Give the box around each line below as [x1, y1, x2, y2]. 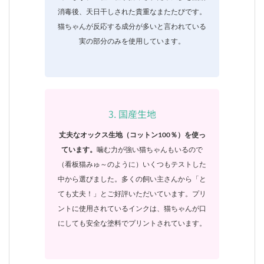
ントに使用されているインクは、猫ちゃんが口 [58, 203, 206, 213]
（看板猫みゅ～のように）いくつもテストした [58, 159, 206, 169]
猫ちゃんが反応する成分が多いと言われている [58, 22, 206, 31]
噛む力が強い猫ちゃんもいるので [97, 144, 203, 154]
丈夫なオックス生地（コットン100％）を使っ [58, 130, 206, 139]
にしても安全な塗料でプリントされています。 [58, 218, 206, 227]
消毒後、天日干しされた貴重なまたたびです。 [58, 7, 206, 16]
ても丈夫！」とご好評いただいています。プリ [58, 189, 206, 198]
